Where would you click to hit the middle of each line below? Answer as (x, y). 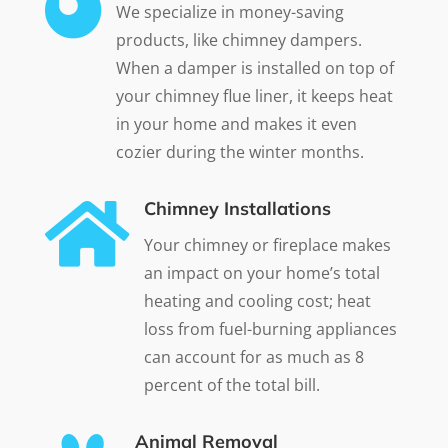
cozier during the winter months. (239, 151)
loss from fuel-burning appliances (270, 328)
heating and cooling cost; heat (257, 300)
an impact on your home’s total (261, 272)
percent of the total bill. (231, 384)
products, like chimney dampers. (238, 39)
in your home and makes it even (236, 123)
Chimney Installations (237, 208)
